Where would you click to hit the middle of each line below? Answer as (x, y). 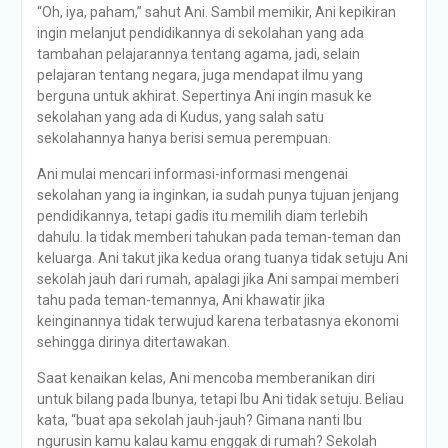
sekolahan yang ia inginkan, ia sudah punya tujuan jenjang (217, 195)
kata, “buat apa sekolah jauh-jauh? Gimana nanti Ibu (199, 420)
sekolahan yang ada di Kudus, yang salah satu (180, 117)
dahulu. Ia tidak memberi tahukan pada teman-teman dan (218, 237)
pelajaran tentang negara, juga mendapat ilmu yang (199, 75)
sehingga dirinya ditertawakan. (133, 342)
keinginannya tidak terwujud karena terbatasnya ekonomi (217, 321)
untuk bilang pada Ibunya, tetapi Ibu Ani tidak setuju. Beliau (220, 399)
